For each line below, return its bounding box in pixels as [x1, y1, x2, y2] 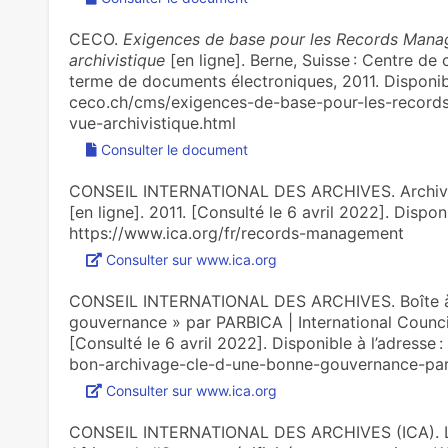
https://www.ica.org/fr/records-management [68, 223, 404, 243]
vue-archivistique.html [68, 113, 236, 133]
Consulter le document [100, 141, 248, 158]
